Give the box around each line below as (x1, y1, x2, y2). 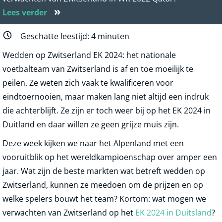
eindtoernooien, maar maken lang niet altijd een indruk (2, 91, 209, 103)
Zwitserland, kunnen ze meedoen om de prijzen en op (2, 179, 203, 191)
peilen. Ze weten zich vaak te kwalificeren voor (2, 77, 173, 89)
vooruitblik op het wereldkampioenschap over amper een (2, 152, 217, 163)
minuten (96, 31, 129, 42)
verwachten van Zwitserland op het (2, 207, 135, 219)
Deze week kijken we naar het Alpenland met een (2, 138, 184, 149)
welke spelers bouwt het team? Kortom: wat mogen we (2, 193, 206, 205)
